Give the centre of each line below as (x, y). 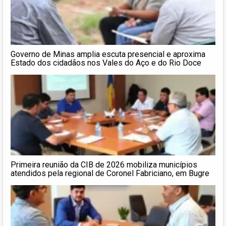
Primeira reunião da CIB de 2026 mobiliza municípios (104, 164)
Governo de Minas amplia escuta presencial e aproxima (108, 54)
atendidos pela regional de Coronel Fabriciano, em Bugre (110, 173)
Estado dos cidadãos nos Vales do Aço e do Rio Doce (106, 63)
